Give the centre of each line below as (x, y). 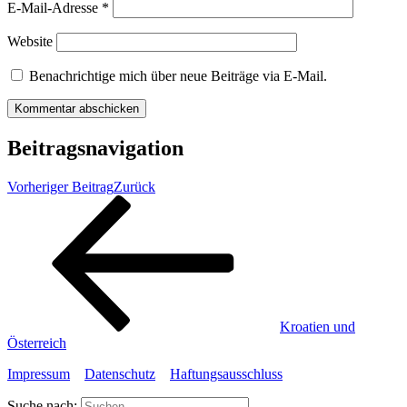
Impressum (39, 374)
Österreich (37, 343)
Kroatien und (318, 327)
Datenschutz (120, 374)
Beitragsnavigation (95, 149)
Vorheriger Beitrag (60, 187)
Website (30, 42)
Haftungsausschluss (226, 374)
